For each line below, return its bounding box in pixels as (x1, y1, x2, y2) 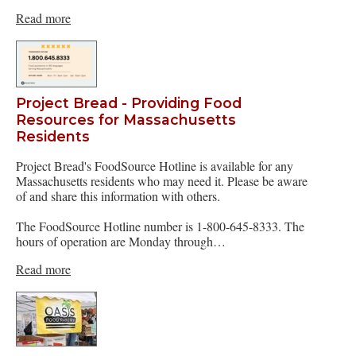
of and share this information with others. (16, 188, 220, 205)
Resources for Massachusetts (16, 110, 236, 128)
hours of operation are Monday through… (16, 233, 226, 250)
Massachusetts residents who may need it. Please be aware (16, 172, 308, 190)
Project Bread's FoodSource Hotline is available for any (16, 157, 293, 175)
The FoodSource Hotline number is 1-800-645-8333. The (16, 218, 304, 235)
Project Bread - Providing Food (16, 94, 242, 111)
